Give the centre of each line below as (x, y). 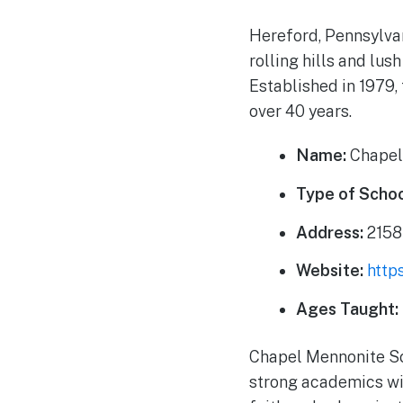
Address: (330, 232)
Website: (330, 271)
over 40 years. (300, 111)
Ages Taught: (348, 309)
